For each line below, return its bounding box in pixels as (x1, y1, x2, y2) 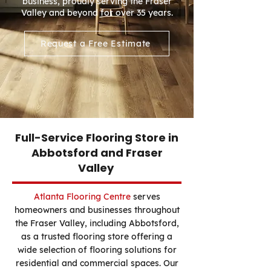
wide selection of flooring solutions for (17, 244, 177, 255)
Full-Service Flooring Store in (15, 130, 178, 145)
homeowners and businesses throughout (14, 204, 180, 215)
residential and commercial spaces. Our (15, 258, 178, 269)
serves (130, 191, 160, 202)
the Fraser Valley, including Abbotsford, (15, 218, 179, 229)
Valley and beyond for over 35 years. (21, 7, 173, 18)
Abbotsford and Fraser (31, 145, 163, 160)
